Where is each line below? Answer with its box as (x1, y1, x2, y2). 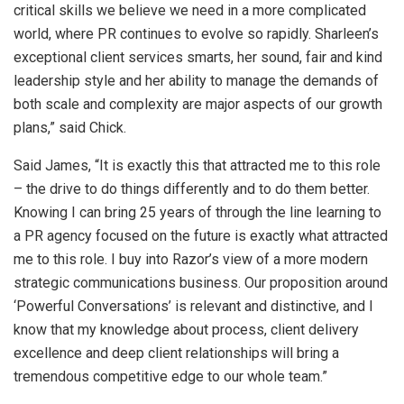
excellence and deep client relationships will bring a (14, 344, 339, 363)
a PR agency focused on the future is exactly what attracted (14, 227, 388, 245)
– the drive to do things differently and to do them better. (14, 180, 370, 198)
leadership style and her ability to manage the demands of (14, 72, 379, 90)
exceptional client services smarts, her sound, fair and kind (14, 49, 382, 67)
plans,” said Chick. (14, 119, 126, 137)
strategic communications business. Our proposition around (14, 274, 388, 292)
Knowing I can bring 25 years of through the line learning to (14, 204, 381, 222)
